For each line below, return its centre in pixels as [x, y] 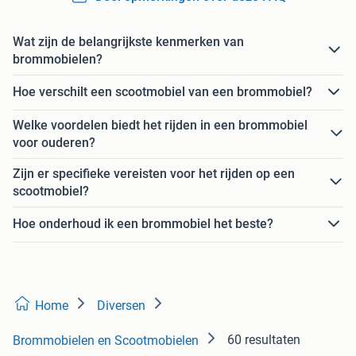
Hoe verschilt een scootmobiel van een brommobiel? [163, 92]
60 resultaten [264, 339]
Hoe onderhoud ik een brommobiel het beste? [143, 224]
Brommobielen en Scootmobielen [106, 340]
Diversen [121, 305]
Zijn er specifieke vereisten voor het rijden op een [154, 173]
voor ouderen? [54, 142]
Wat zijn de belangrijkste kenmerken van [128, 41]
